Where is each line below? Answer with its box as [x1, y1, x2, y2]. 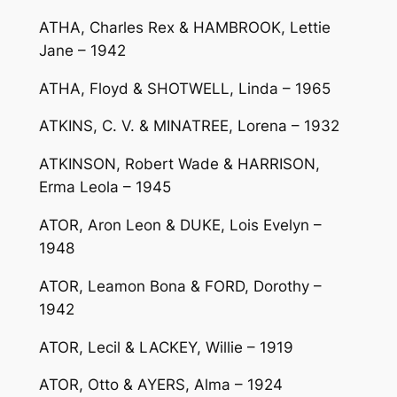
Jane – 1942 [38, 41, 126, 59]
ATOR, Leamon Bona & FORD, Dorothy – [38, 276, 322, 295]
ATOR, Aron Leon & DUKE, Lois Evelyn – [38, 215, 322, 234]
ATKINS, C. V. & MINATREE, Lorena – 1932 [38, 117, 339, 136]
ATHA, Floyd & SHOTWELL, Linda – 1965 [38, 79, 331, 97]
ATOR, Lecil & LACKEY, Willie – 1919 [38, 338, 293, 356]
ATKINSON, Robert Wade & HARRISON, [38, 155, 320, 174]
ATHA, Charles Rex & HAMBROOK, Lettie [38, 18, 331, 36]
